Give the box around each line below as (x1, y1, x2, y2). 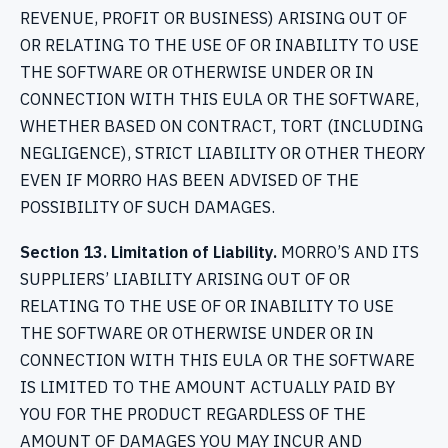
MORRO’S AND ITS (277, 241, 419, 264)
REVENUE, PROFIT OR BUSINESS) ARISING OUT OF (20, 7, 407, 30)
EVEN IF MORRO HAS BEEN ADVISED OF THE (20, 169, 359, 192)
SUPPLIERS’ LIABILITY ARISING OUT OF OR (20, 268, 350, 291)
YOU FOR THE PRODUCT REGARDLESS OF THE (20, 403, 366, 426)
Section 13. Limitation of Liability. (20, 241, 277, 264)
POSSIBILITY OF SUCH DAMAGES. (20, 196, 275, 219)
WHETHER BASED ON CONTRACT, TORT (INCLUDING (20, 115, 423, 138)
